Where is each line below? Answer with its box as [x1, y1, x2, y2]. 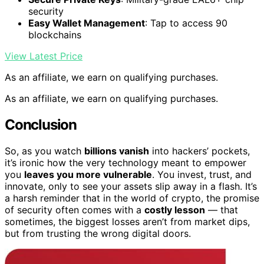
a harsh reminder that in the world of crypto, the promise [5, 192, 259, 204]
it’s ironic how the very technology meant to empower [5, 156, 246, 169]
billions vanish [84, 144, 149, 157]
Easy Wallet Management [28, 17, 145, 29]
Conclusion [5, 115, 77, 133]
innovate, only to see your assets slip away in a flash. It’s [5, 180, 257, 192]
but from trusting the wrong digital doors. [5, 227, 191, 239]
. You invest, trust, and [152, 168, 252, 180]
